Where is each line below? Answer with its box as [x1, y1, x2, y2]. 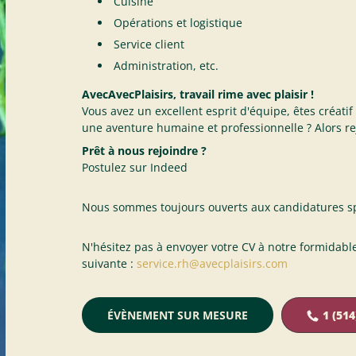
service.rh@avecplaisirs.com [136, 256, 288, 271]
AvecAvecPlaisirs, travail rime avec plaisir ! [81, 87, 314, 102]
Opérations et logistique [113, 15, 242, 30]
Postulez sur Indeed [81, 160, 188, 175]
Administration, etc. [113, 58, 219, 73]
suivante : [81, 256, 137, 271]
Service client [113, 37, 184, 52]
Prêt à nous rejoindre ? [81, 143, 207, 158]
